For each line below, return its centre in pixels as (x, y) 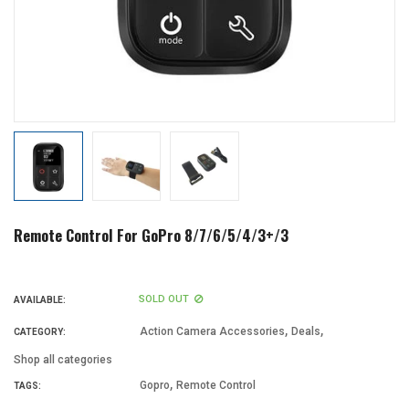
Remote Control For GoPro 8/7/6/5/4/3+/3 (151, 235)
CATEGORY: (40, 331)
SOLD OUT (164, 299)
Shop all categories (63, 359)
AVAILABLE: (40, 299)
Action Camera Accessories (212, 331)
